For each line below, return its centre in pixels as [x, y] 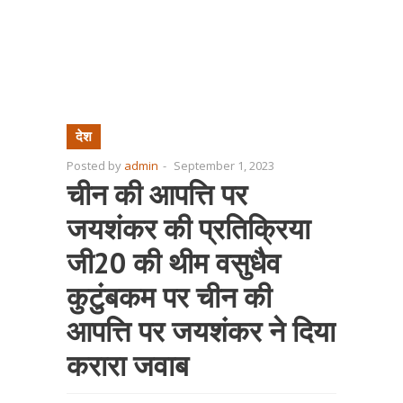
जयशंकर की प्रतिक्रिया [188, 228]
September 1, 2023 [224, 166]
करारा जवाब [128, 365]
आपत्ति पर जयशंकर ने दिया [201, 331]
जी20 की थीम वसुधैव [174, 263]
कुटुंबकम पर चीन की [169, 297]
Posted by [95, 166]
